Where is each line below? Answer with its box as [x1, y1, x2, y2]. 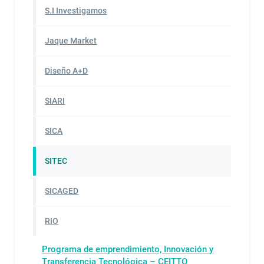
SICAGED [45, 186, 79, 196]
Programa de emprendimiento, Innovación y [42, 243, 214, 255]
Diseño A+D [45, 66, 88, 75]
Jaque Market [45, 36, 97, 45]
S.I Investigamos [45, 6, 107, 15]
